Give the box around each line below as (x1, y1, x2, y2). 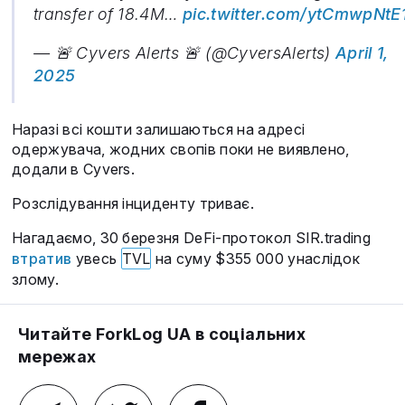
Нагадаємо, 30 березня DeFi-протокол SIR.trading (12, 229, 372, 248)
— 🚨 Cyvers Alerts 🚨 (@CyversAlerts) (33, 43, 335, 63)
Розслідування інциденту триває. (12, 194, 254, 213)
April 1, (334, 43, 389, 63)
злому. (12, 270, 59, 289)
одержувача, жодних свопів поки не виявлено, (12, 140, 350, 159)
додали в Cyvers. (12, 160, 136, 179)
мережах (18, 347, 97, 367)
